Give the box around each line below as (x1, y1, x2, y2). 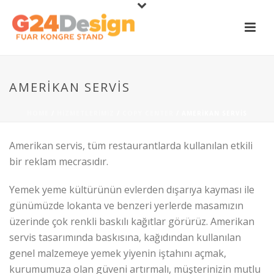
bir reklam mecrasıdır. (9, 155, 108, 168)
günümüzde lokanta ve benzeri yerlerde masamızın (9, 199, 243, 212)
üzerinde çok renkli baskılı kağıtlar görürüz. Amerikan (9, 215, 254, 228)
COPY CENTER (122, 109, 174, 117)
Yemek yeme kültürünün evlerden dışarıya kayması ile (9, 183, 254, 196)
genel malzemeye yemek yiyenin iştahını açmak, (9, 246, 226, 260)
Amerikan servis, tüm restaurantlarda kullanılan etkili (9, 139, 253, 152)
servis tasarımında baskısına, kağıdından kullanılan (9, 231, 241, 244)
